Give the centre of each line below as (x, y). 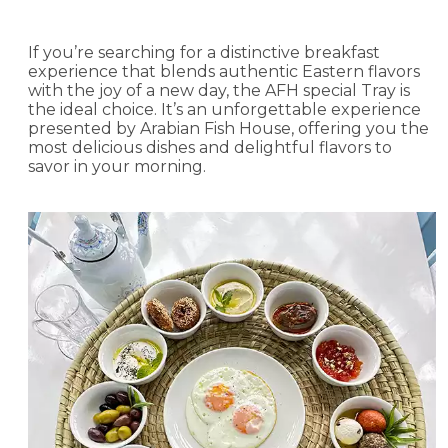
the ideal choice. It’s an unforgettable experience (224, 110)
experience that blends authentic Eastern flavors (224, 72)
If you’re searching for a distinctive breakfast (204, 53)
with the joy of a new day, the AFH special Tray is (219, 91)
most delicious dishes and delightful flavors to (210, 148)
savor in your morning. (117, 167)
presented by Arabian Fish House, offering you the (228, 129)
